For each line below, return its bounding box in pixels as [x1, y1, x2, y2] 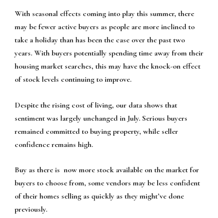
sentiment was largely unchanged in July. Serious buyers [15, 113, 187, 123]
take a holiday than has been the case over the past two [15, 35, 185, 45]
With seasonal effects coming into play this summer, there [15, 9, 194, 19]
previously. [15, 204, 47, 214]
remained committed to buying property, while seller [15, 126, 178, 136]
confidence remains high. [15, 139, 93, 149]
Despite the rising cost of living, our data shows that [15, 100, 177, 110]
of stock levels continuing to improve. [15, 74, 131, 85]
